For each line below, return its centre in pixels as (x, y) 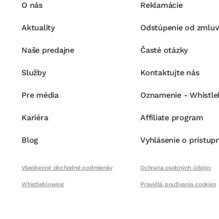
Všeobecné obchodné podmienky (67, 168)
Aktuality (38, 28)
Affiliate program (172, 118)
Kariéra (35, 118)
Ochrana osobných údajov (176, 168)
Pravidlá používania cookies (178, 185)
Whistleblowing (43, 185)
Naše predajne (48, 50)
